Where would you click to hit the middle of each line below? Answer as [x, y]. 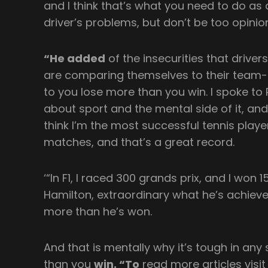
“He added [75, 58]
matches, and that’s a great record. [139, 142]
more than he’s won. [98, 211]
